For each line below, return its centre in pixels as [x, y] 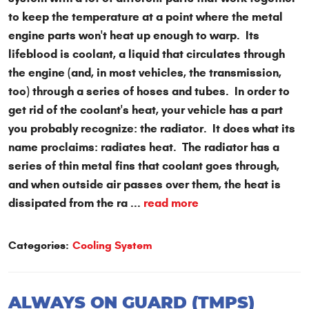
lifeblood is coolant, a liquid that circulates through [147, 54]
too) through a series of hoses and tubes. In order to [149, 92]
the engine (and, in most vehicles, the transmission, [145, 73]
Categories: [39, 246]
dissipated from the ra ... [76, 203]
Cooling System [112, 246]
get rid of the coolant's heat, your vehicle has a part [146, 110]
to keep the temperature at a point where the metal [146, 17]
